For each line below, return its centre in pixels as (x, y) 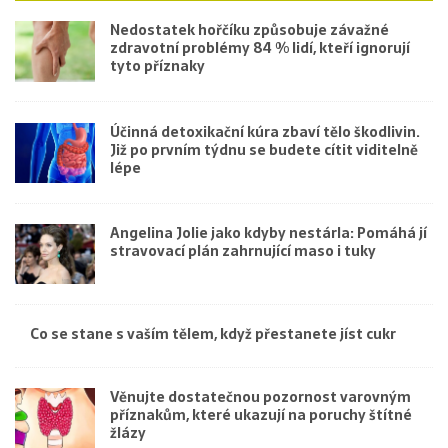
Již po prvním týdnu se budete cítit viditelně (264, 149)
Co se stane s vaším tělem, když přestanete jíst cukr (213, 333)
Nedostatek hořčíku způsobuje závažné (249, 30)
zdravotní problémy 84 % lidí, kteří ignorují (260, 48)
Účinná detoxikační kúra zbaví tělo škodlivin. (265, 131)
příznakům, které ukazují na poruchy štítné (261, 414)
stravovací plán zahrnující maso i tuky (243, 250)
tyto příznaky (157, 66)
